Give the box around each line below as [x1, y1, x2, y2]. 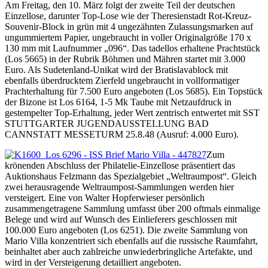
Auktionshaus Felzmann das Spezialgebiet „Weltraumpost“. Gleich [5, 170, 257, 181]
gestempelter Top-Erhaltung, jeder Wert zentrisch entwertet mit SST [5, 107, 260, 118]
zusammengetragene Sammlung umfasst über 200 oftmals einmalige [5, 203, 260, 214]
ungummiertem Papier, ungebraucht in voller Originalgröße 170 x [5, 32, 251, 42]
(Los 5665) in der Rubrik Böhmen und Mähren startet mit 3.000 [5, 53, 245, 64]
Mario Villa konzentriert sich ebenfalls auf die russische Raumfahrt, [5, 235, 258, 246]
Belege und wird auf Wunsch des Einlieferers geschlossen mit [5, 214, 237, 224]
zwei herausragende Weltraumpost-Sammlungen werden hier [5, 181, 234, 192]
